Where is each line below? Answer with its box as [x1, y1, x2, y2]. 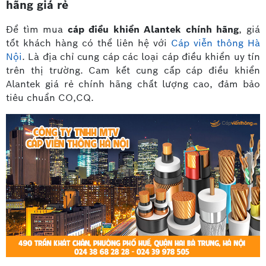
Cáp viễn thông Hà [171, 37, 260, 50]
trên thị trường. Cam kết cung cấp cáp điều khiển [6, 64, 260, 77]
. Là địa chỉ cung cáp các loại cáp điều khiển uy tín [22, 50, 260, 64]
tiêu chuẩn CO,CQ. [6, 91, 97, 104]
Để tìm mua [6, 23, 68, 36]
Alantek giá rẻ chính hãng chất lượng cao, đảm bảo [6, 78, 260, 91]
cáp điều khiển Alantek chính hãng [67, 23, 239, 36]
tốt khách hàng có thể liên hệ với [6, 37, 171, 50]
